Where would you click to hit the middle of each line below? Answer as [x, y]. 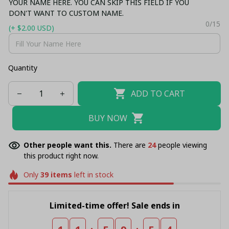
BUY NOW [108, 118]
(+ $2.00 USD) [31, 28]
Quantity [23, 68]
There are [131, 145]
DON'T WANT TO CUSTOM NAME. [66, 13]
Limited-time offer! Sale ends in [114, 205]
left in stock [93, 175]
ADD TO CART [158, 93]
